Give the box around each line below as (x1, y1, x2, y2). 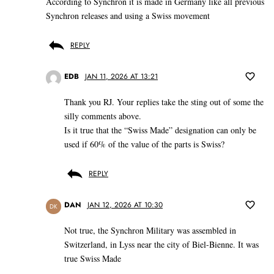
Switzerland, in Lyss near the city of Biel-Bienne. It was (64, 239, 259, 251)
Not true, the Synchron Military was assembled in (64, 224, 236, 237)
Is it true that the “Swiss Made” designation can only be (64, 124, 256, 136)
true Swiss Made (64, 253, 121, 265)
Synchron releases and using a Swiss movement (46, 10, 210, 22)
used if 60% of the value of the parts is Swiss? (64, 138, 224, 150)
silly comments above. (64, 110, 141, 122)
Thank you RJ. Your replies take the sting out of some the (64, 96, 264, 108)
